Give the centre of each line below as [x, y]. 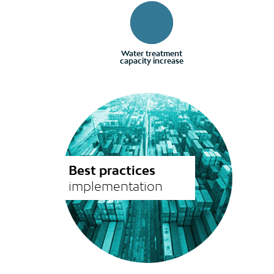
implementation [116, 186]
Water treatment [152, 54]
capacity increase [152, 61]
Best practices [112, 170]
